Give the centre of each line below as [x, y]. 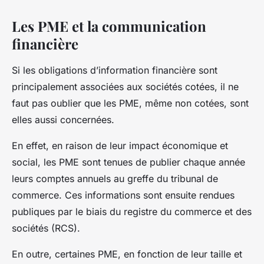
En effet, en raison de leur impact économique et [120, 145]
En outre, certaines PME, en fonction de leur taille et [127, 254]
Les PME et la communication [109, 26]
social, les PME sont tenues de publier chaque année [128, 162]
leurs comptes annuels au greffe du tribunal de [115, 178]
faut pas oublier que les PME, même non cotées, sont [130, 103]
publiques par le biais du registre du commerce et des [132, 211]
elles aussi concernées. [63, 119]
